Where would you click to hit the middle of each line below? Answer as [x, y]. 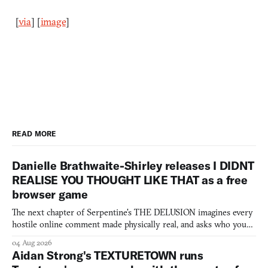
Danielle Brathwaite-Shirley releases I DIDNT [133, 165]
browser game [50, 194]
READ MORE [34, 133]
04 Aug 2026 [32, 242]
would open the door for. [59, 236]
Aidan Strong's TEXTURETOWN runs [108, 255]
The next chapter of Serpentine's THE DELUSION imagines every [133, 212]
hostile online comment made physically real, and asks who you [129, 224]
